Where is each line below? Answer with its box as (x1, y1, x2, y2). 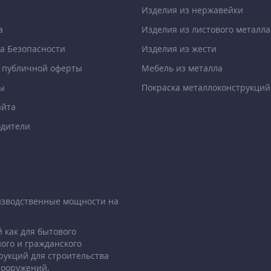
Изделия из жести (142, 43, 217, 55)
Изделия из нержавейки (142, 4, 243, 16)
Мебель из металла (142, 62, 223, 74)
